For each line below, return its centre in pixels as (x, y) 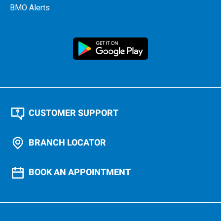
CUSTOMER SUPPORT (74, 113)
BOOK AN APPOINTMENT (80, 172)
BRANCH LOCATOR (67, 143)
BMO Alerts (30, 8)
